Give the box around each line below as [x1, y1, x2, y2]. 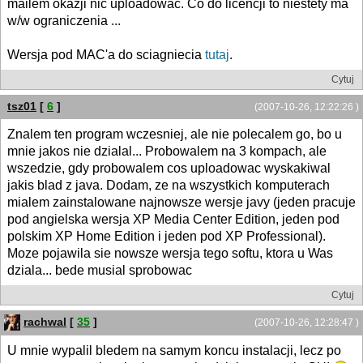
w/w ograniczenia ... [7, 13, 121, 28]
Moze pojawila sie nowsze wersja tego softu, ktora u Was [7, 246, 333, 260]
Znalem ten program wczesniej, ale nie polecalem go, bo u [7, 126, 342, 141]
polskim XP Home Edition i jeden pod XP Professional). [7, 228, 326, 243]
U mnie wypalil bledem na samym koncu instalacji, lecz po [7, 343, 341, 357]
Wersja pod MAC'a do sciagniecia [7, 47, 205, 62]
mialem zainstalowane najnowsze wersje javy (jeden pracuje [7, 194, 356, 209]
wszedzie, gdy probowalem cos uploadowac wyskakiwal [7, 160, 331, 175]
